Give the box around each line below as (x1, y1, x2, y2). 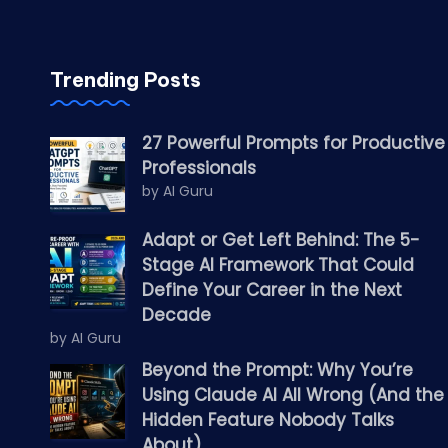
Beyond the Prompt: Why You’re (142, 358, 413, 382)
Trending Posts (50, 67, 201, 92)
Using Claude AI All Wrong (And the (142, 383, 444, 407)
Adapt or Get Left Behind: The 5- (142, 228, 420, 252)
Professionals (142, 156, 256, 180)
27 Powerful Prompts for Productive (142, 131, 445, 155)
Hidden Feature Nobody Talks (142, 408, 394, 432)
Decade (142, 303, 211, 327)
